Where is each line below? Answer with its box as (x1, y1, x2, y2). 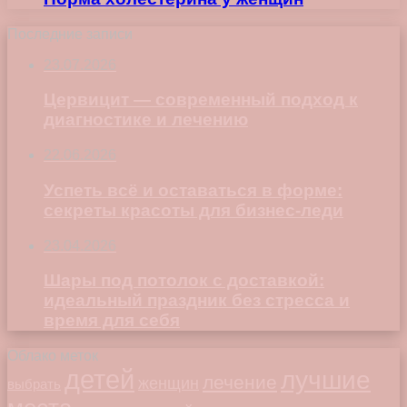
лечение (203, 372, 277, 394)
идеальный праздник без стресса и (44, 291, 350, 311)
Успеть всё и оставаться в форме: (44, 180, 342, 200)
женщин (138, 374, 199, 393)
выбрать (7, 376, 61, 392)
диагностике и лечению (44, 110, 248, 130)
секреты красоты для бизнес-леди (44, 200, 343, 220)
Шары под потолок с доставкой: (44, 271, 324, 291)
